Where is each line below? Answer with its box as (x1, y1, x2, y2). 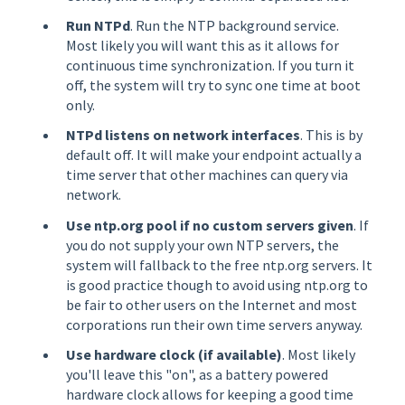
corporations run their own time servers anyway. (66, 315, 363, 334)
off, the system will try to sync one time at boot (66, 76, 361, 95)
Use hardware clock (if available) (66, 344, 282, 363)
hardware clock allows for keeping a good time (66, 384, 353, 403)
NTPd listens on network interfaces (66, 126, 300, 145)
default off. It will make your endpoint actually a (66, 146, 362, 165)
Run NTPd (66, 16, 130, 35)
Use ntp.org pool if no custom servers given (66, 215, 353, 234)
